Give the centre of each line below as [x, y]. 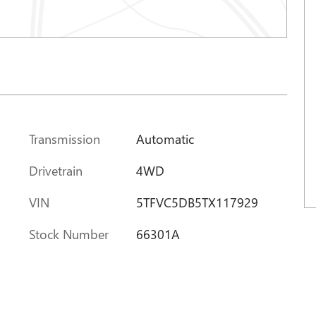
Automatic [165, 138]
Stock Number [69, 233]
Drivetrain [56, 170]
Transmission [65, 138]
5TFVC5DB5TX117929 [197, 202]
